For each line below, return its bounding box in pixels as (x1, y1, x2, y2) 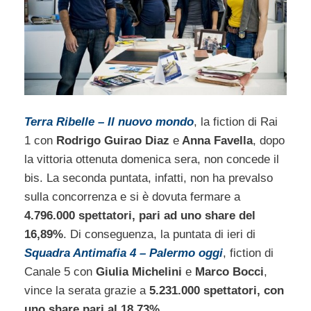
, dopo (253, 134, 285, 148)
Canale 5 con (24, 265, 96, 279)
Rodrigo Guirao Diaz (56, 134, 169, 148)
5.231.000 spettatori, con (149, 284, 284, 298)
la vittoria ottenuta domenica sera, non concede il (24, 153, 279, 167)
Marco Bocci (192, 265, 264, 279)
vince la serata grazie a (24, 284, 149, 298)
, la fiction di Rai (194, 115, 278, 129)
